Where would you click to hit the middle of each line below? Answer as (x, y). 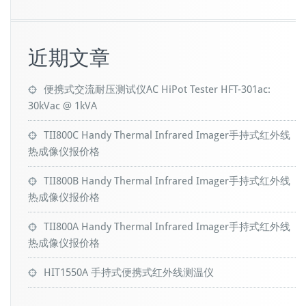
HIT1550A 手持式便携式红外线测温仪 (129, 273)
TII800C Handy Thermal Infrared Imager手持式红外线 (167, 135)
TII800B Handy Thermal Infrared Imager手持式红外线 (167, 181)
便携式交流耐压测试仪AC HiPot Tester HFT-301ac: (157, 89)
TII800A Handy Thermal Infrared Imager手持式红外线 (167, 227)
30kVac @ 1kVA (62, 106)
